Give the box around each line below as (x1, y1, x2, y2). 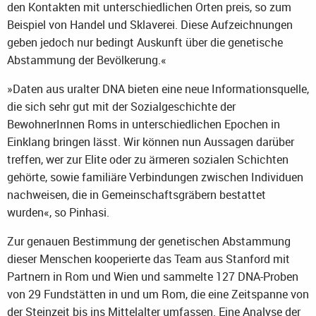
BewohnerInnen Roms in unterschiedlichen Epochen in (7, 116, 280, 133)
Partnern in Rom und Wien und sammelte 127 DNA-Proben (7, 269, 298, 285)
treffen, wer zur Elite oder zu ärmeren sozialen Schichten (7, 152, 288, 168)
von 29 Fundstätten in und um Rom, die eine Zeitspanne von (7, 286, 309, 303)
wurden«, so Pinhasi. (7, 205, 109, 221)
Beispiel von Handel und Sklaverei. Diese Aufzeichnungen (7, 17, 293, 33)
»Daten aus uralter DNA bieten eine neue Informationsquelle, (7, 81, 309, 97)
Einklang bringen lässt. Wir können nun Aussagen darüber (7, 134, 294, 150)
